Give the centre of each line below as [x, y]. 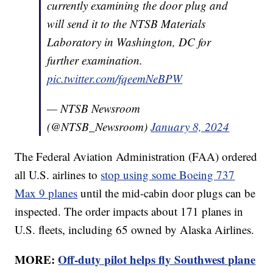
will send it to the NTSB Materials [126, 24]
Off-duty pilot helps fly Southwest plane [157, 260]
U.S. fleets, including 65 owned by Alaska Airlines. [135, 230]
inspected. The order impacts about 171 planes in [129, 211]
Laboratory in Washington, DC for [129, 42]
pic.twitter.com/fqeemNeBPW [115, 79]
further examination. [95, 60]
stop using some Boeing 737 [168, 175]
